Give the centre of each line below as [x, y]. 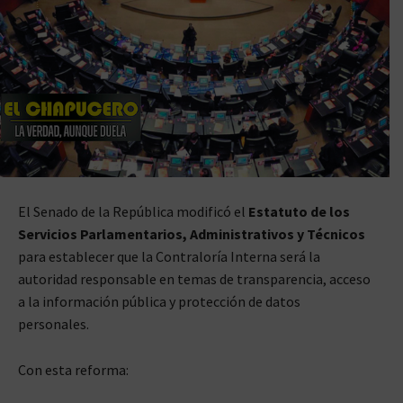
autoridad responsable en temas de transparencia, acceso [194, 279]
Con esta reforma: [73, 370]
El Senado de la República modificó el [133, 212]
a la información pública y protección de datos [159, 302]
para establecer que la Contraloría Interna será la [169, 257]
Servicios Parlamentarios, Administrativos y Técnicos [192, 234]
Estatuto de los [299, 212]
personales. [54, 324]
